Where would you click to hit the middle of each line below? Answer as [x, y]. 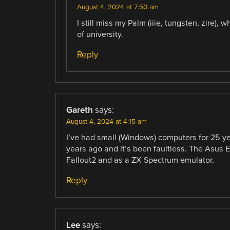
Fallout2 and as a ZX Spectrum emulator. [140, 160]
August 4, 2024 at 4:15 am [106, 121]
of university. [100, 34]
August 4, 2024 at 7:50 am [118, 7]
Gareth [79, 110]
